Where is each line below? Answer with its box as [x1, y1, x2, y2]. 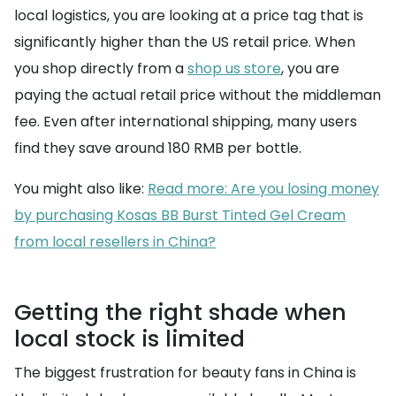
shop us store [187, 58, 281, 79]
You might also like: [14, 179, 148, 199]
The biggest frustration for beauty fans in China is [14, 362, 356, 383]
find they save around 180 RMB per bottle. [14, 138, 301, 158]
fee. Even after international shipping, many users [14, 111, 357, 132]
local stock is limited [14, 324, 245, 354]
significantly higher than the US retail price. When [14, 32, 355, 52]
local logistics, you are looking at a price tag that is [14, 5, 363, 26]
